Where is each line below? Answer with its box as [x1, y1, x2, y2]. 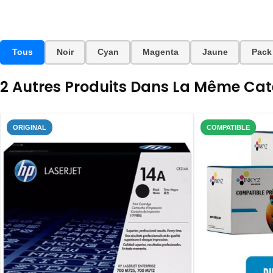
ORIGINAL [13, 123, 46, 131]
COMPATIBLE [207, 123, 250, 131]
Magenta [142, 47, 179, 57]
